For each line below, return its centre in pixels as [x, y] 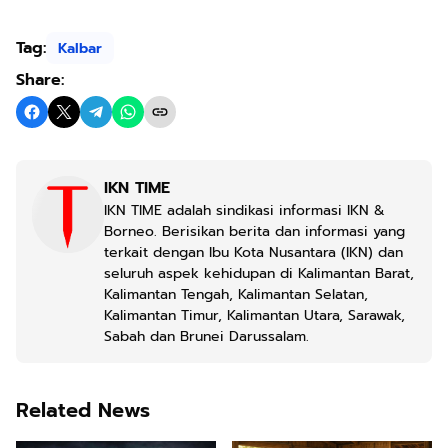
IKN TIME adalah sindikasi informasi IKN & [244, 210]
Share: [40, 80]
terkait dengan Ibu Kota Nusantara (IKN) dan [253, 252]
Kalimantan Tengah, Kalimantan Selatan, [236, 294]
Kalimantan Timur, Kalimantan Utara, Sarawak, [254, 315]
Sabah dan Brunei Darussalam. [206, 336]
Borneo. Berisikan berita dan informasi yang [254, 231]
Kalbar [80, 48]
